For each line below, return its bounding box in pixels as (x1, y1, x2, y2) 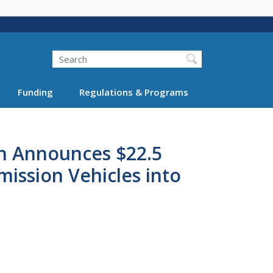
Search (38, 44, 66, 57)
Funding (18, 85, 53, 98)
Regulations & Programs (79, 85, 188, 98)
